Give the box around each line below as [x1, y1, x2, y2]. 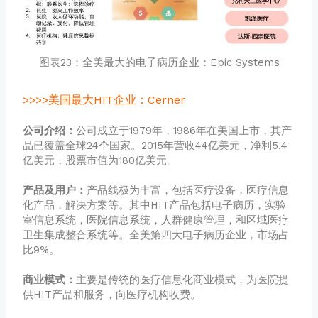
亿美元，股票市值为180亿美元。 [23, 154, 178, 168]
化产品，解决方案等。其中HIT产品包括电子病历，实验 [23, 199, 287, 212]
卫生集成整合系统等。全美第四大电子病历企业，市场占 [23, 229, 290, 242]
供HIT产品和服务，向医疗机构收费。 [23, 288, 202, 302]
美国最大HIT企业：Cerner [48, 93, 186, 107]
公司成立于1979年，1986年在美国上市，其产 [76, 124, 292, 138]
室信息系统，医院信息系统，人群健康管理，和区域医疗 [23, 214, 290, 227]
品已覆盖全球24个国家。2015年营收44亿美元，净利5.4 [23, 139, 288, 153]
